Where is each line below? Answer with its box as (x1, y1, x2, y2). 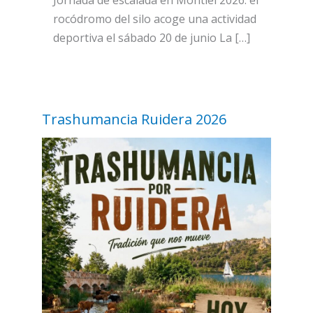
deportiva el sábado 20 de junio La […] (53, 29, 251, 45)
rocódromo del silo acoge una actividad (53, 10, 257, 27)
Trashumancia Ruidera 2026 (42, 110, 226, 129)
